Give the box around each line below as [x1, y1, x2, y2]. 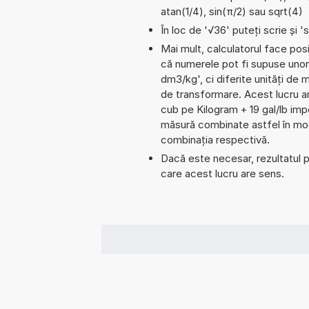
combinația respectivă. [161, 132, 270, 146]
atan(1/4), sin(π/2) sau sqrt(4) [161, 4, 303, 18]
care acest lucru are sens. [161, 166, 284, 180]
